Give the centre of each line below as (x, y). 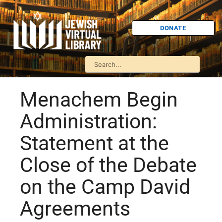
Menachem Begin (99, 100)
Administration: (88, 122)
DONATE (173, 28)
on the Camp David (105, 187)
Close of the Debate (108, 165)
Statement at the (94, 143)
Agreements (75, 209)
